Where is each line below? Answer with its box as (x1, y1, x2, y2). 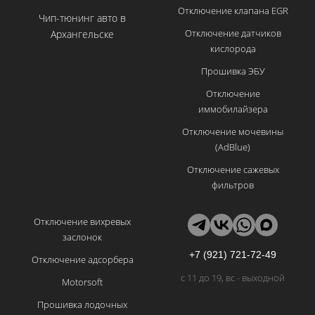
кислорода (210, 42, 256, 56)
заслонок (63, 231, 102, 244)
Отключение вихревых (34, 215, 131, 229)
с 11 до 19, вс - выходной (181, 271, 285, 285)
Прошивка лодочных (37, 298, 127, 311)
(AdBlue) (215, 141, 250, 154)
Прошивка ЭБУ (200, 65, 265, 78)
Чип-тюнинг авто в (39, 11, 126, 25)
